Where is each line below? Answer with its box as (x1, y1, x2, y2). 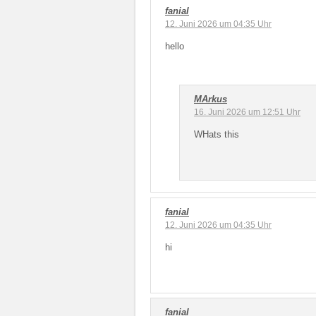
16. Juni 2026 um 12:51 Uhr (194, 107, 300, 117)
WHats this (194, 128, 239, 140)
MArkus (194, 93, 227, 104)
